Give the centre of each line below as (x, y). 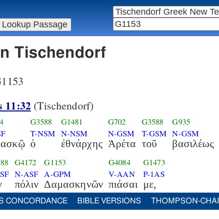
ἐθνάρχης (82, 143)
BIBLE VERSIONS (109, 201)
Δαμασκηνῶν (74, 184)
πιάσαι (123, 184)
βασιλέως (193, 143)
